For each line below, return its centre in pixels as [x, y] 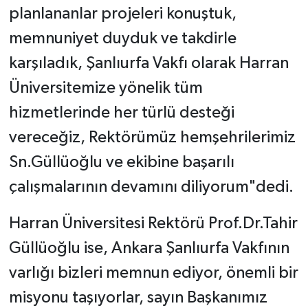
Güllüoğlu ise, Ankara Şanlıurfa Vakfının [149, 249]
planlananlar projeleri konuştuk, [122, 14]
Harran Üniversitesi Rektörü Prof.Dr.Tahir [153, 224]
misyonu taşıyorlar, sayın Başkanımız [138, 298]
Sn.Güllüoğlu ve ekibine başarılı [121, 163]
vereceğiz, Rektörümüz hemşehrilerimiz [152, 138]
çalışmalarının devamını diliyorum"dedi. [151, 187]
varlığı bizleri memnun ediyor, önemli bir [153, 273]
